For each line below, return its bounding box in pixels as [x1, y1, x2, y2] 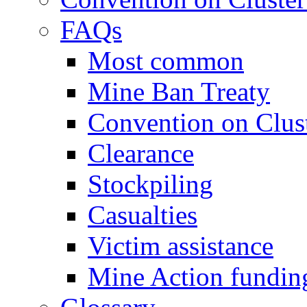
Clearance [88, 138, 194, 168]
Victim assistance [88, 231, 273, 260]
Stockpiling [88, 169, 213, 199]
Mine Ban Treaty [88, 77, 270, 106]
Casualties [88, 200, 197, 230]
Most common [88, 46, 244, 75]
